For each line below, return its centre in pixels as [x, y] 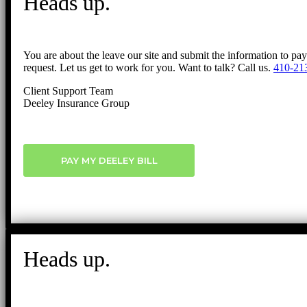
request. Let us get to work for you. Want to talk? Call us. [148, 68]
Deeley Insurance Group [76, 103]
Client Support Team [68, 91]
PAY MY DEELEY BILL [109, 161]
